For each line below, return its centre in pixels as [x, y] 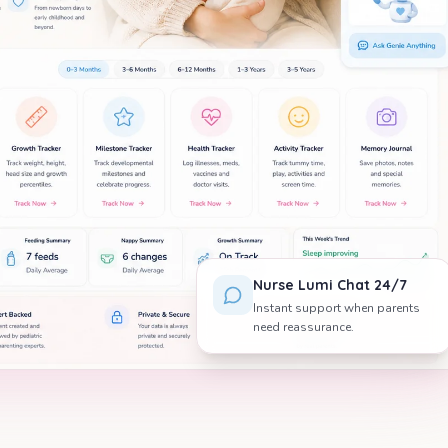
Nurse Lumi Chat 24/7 [329, 285]
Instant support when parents [336, 308]
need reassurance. [303, 327]
